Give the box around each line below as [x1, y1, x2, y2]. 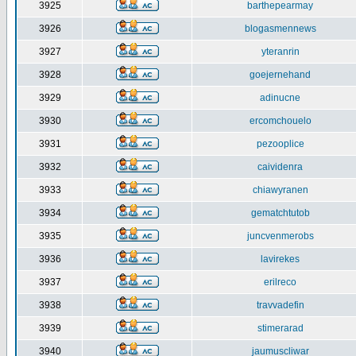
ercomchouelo [249, 115, 311, 126]
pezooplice [256, 138, 304, 149]
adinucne [260, 92, 300, 103]
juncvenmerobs [246, 230, 314, 242]
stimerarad [257, 323, 304, 334]
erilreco [264, 277, 296, 288]
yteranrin [261, 46, 300, 57]
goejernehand [250, 69, 311, 80]
